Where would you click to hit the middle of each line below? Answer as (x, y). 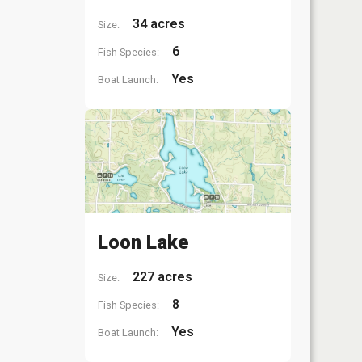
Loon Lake (143, 242)
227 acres (161, 276)
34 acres (157, 24)
